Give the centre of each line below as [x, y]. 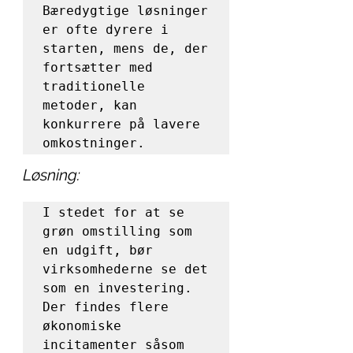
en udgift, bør [98, 250]
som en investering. [117, 288]
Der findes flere [106, 307]
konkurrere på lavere [121, 124]
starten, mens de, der [125, 48]
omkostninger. [94, 143]
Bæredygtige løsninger [125, 11]
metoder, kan [90, 105]
